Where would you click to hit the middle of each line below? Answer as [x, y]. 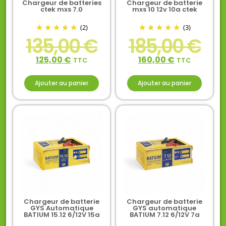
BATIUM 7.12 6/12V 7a [164, 214]
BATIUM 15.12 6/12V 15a [62, 214]
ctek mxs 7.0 [62, 9]
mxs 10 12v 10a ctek [164, 9]
